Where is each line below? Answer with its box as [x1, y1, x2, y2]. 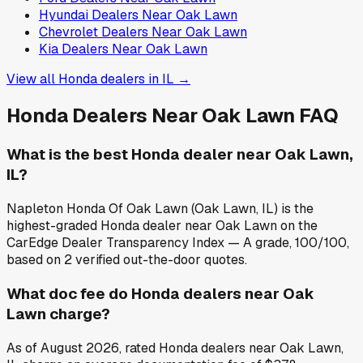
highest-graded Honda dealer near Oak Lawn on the [6, 217, 318, 235]
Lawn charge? [6, 303, 110, 324]
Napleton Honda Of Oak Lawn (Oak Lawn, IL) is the [6, 200, 314, 218]
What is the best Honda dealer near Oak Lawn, [6, 144, 353, 165]
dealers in [97, 70, 162, 88]
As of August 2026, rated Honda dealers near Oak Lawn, [6, 339, 344, 357]
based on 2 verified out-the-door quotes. [6, 251, 247, 269]
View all [6, 70, 58, 88]
